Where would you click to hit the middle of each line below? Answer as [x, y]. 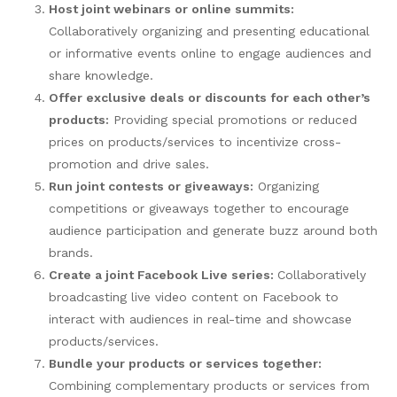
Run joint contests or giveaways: [151, 186]
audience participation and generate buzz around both [213, 230]
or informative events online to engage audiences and [210, 53]
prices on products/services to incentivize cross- [195, 141]
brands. [71, 252]
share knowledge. [101, 75]
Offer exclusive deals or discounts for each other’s [210, 97]
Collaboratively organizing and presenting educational [209, 31]
